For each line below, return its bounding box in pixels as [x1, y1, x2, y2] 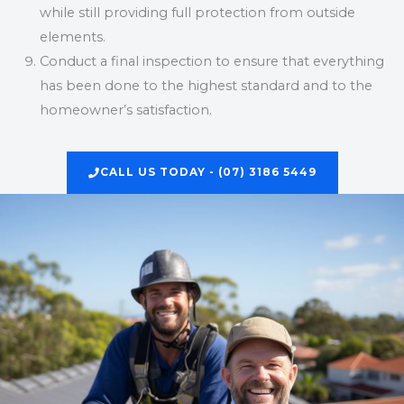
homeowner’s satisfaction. [39, 102, 212, 119]
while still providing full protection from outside [39, 5, 355, 22]
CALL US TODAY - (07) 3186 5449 [99, 166, 317, 179]
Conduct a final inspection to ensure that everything [39, 53, 384, 70]
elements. [39, 29, 106, 46]
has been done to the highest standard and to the [39, 78, 372, 95]
